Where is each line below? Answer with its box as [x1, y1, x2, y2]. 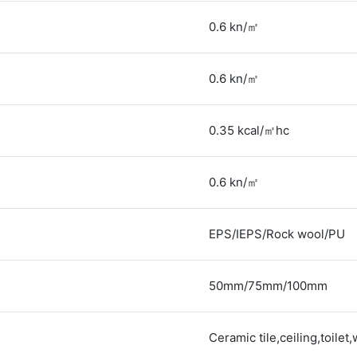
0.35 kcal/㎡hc [209, 122, 290, 138]
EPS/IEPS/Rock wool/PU [209, 226, 346, 241]
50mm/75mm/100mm [209, 277, 328, 293]
